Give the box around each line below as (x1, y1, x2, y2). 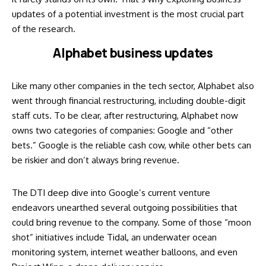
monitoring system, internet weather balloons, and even (12, 246, 237, 258)
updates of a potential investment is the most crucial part (12, 8, 244, 20)
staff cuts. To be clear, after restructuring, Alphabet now (12, 109, 238, 121)
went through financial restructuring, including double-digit (12, 94, 246, 106)
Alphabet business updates (53, 44, 213, 61)
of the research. (12, 23, 75, 34)
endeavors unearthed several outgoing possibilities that (12, 201, 237, 213)
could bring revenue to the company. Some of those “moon (12, 216, 251, 228)
